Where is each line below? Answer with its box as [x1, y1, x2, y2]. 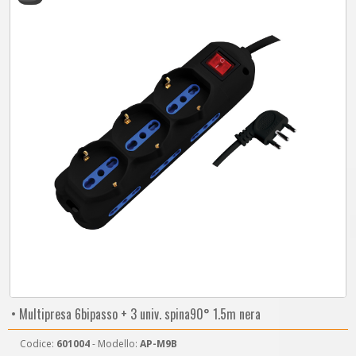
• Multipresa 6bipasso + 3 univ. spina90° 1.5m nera [8, 304, 261, 323]
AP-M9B [140, 337, 177, 350]
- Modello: [90, 337, 140, 350]
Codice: [20, 337, 56, 350]
